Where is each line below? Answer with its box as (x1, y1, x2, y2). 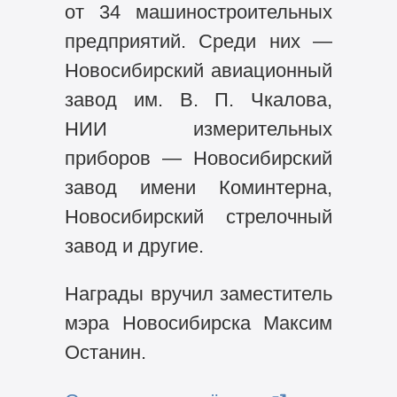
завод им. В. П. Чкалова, (64, 88, 333, 111)
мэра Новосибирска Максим (64, 312, 333, 335)
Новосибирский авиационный (64, 58, 333, 82)
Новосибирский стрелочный (64, 205, 333, 228)
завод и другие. (64, 234, 204, 257)
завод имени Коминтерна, (64, 175, 333, 198)
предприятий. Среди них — (64, 29, 333, 52)
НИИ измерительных (64, 117, 333, 140)
